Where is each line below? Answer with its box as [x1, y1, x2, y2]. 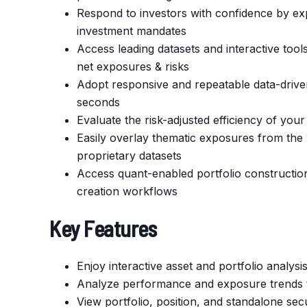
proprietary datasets [77, 149, 182, 162]
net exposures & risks [77, 60, 189, 73]
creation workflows [77, 184, 177, 198]
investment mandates [77, 24, 186, 38]
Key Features [49, 215, 156, 241]
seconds [77, 95, 120, 109]
